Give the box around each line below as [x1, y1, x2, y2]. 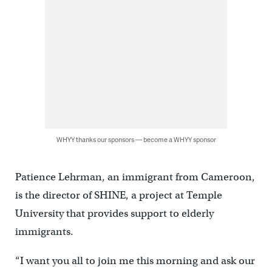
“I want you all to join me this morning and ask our [15, 254, 255, 267]
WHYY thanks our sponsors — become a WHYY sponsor [56, 135, 216, 144]
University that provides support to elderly [15, 207, 214, 220]
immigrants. [15, 225, 73, 238]
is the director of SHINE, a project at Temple [15, 189, 222, 202]
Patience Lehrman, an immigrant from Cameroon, [15, 171, 255, 183]
